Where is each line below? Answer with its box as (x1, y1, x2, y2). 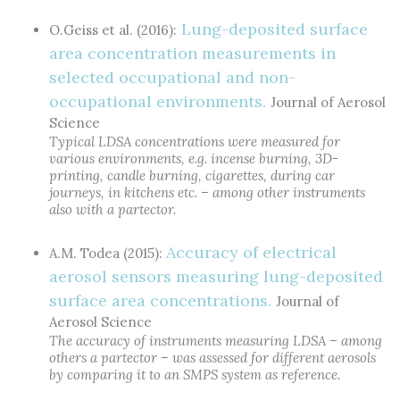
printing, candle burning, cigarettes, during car (49, 167, 335, 184)
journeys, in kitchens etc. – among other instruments (49, 184, 365, 201)
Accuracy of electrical (166, 242, 337, 262)
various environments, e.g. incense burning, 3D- (49, 150, 338, 167)
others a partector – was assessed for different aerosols (49, 349, 376, 366)
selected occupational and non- (49, 67, 296, 87)
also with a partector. (49, 201, 176, 218)
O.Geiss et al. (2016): (49, 21, 177, 38)
